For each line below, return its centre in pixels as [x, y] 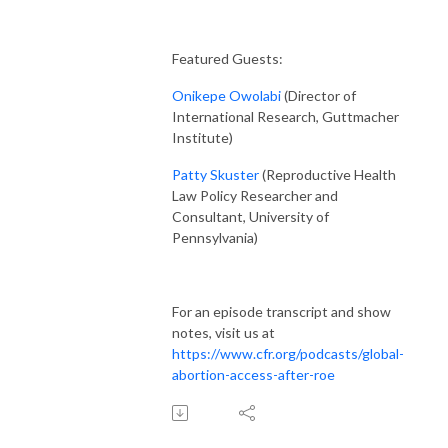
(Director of [318, 95]
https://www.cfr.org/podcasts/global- [288, 353]
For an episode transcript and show [281, 311]
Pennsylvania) [215, 237]
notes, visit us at [223, 332]
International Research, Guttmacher [285, 116]
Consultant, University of [250, 216]
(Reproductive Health [327, 174]
